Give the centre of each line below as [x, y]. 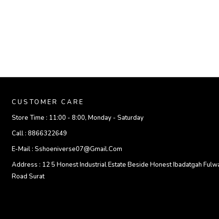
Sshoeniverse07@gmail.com [78, 149]
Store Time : [30, 118]
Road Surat [28, 176]
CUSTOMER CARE [48, 102]
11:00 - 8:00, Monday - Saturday [96, 118]
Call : [20, 133]
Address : [27, 165]
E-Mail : [23, 149]
